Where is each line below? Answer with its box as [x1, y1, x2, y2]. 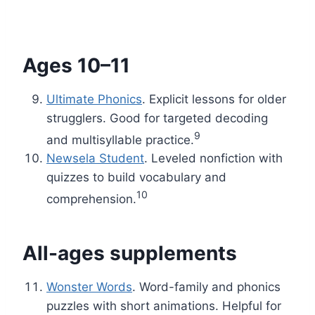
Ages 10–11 [22, 53, 130, 77]
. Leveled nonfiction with [144, 151, 283, 166]
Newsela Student [46, 151, 144, 166]
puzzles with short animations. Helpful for [46, 299, 281, 314]
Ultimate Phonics [46, 91, 142, 106]
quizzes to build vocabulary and [46, 170, 226, 185]
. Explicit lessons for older [142, 91, 286, 106]
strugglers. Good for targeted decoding [46, 110, 268, 125]
